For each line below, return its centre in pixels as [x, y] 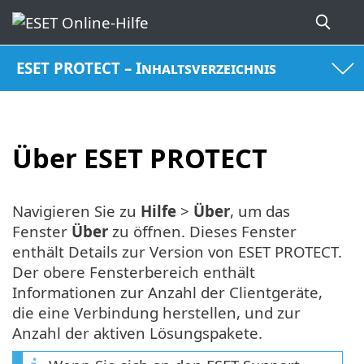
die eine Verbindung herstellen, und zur [156, 313]
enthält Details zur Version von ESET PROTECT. [177, 252]
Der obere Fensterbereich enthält [134, 272]
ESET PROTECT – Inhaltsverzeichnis [147, 68]
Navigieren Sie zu [76, 211]
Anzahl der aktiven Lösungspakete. [137, 333]
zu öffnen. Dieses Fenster [202, 232]
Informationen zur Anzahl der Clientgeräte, [167, 292]
